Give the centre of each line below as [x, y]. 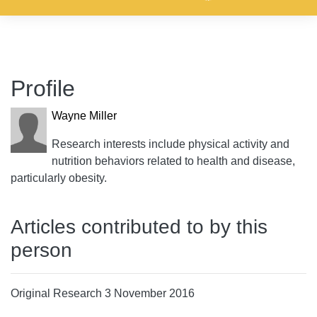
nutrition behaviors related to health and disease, [173, 161]
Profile [43, 88]
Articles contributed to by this [139, 227]
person [41, 250]
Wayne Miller [84, 116]
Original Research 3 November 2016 [103, 293]
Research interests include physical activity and [170, 144]
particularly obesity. [59, 178]
